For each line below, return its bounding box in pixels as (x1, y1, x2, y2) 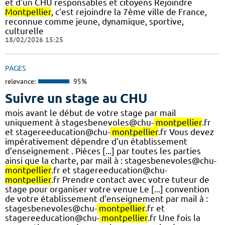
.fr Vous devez (158, 127, 214, 137)
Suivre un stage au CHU (5, 90, 147, 105)
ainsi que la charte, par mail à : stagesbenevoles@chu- (5, 155, 216, 165)
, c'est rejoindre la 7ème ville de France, (51, 7, 207, 17)
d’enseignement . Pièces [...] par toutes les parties (5, 146, 201, 156)
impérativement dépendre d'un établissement (5, 136, 187, 146)
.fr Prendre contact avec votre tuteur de (51, 174, 209, 184)
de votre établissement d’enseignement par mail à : (5, 193, 208, 203)
